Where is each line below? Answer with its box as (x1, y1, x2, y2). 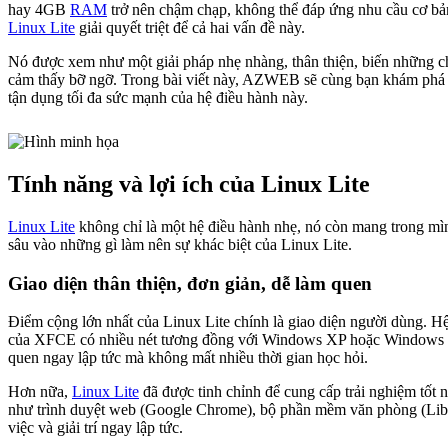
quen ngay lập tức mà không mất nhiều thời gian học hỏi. (8, 349, 368, 367)
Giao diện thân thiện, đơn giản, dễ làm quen (8, 272, 372, 294)
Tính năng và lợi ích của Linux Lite (8, 170, 370, 197)
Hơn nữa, (8, 383, 72, 401)
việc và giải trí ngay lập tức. (8, 419, 183, 437)
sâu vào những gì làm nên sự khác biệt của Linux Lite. (8, 235, 352, 253)
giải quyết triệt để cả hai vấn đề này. (75, 19, 305, 37)
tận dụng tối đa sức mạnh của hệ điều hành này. (8, 89, 308, 107)
